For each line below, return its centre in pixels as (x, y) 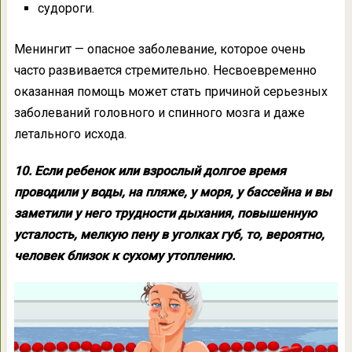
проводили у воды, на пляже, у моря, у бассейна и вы (172, 192)
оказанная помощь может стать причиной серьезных (170, 92)
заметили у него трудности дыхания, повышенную (165, 214)
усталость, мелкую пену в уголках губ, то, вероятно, (169, 235)
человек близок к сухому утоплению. (124, 256)
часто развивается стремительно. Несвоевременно (165, 71)
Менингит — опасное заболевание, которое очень (159, 49)
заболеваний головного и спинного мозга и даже (159, 113)
